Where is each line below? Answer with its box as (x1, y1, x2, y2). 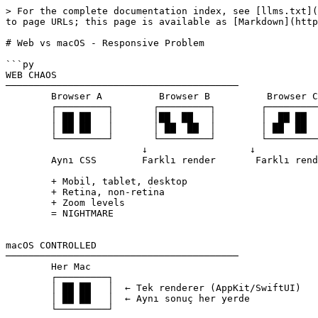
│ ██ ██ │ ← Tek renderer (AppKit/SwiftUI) (6, 283, 51, 293)
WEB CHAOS (6, 70, 57, 80)
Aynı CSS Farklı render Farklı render (6, 155, 51, 165)
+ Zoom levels (6, 197, 51, 208)
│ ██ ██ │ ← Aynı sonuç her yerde (6, 293, 51, 304)
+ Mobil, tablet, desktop (6, 176, 51, 187)
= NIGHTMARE (6, 208, 51, 219)
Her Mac (6, 261, 51, 272)
